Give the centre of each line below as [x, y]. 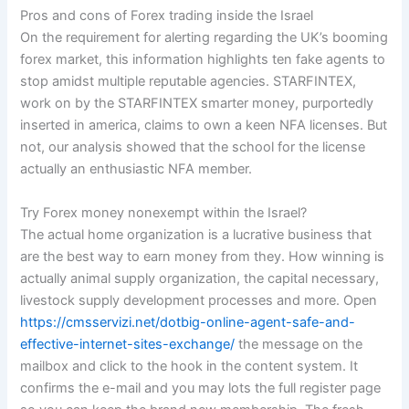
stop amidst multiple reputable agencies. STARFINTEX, [189, 82]
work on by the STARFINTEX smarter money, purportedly [197, 104]
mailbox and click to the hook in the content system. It [189, 366]
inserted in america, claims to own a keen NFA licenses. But [204, 126]
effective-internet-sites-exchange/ [128, 344]
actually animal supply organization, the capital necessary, [200, 278]
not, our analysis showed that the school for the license [193, 147]
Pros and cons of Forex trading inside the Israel [167, 16]
